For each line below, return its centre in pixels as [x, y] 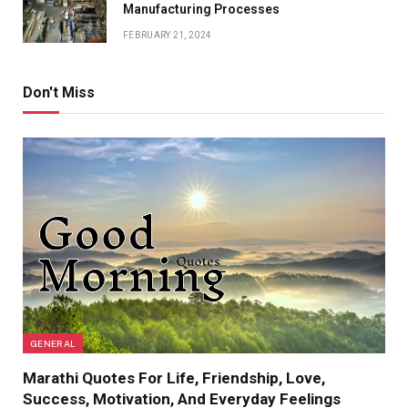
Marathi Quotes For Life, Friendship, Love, [174, 377]
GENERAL [53, 343]
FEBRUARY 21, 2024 [168, 35]
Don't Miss [59, 92]
